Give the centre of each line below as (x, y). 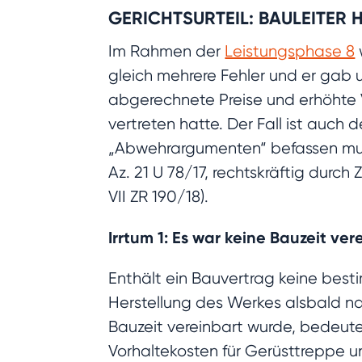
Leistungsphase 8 (290, 52)
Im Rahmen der (167, 52)
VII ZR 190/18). (159, 197)
